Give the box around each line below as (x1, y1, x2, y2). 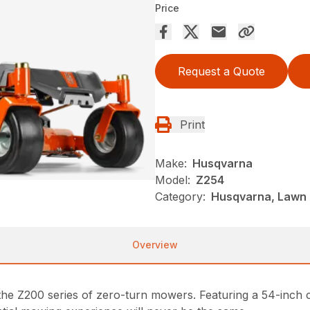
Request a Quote (178, 64, 265, 78)
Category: (155, 190, 206, 203)
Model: (155, 173, 190, 187)
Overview (132, 239, 178, 250)
